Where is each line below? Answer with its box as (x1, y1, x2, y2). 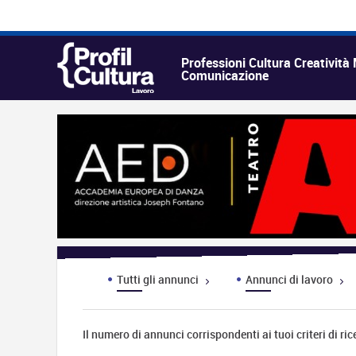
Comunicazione (180, 66, 269, 84)
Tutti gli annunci (117, 271, 202, 287)
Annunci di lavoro (246, 271, 336, 287)
